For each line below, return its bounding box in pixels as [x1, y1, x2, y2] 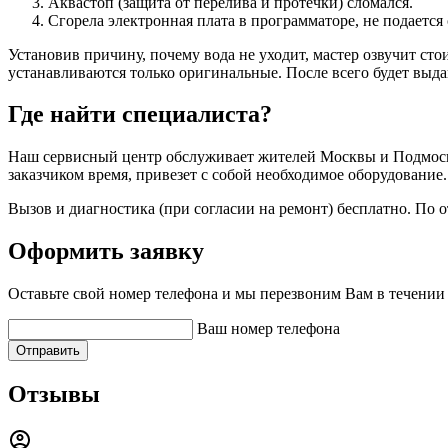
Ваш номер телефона [197, 320, 340, 338]
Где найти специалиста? [8, 101, 272, 128]
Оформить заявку [8, 238, 204, 265]
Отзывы [8, 381, 100, 408]
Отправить [16, 343, 80, 359]
